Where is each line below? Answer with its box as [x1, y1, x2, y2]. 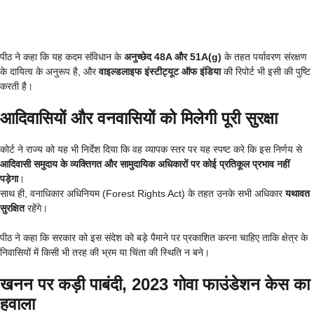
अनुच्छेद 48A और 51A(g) [124, 50, 221, 62]
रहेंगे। [25, 202, 48, 214]
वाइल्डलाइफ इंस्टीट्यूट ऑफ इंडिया [99, 65, 221, 77]
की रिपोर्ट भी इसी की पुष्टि [221, 65, 310, 77]
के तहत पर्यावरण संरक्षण [221, 50, 307, 62]
